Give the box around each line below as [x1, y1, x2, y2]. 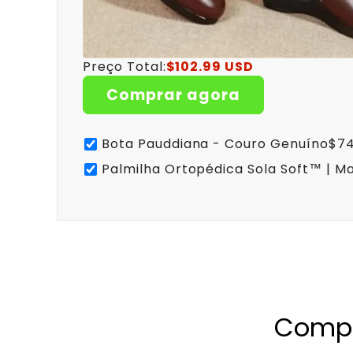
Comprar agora [106, 84, 240, 106]
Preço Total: [83, 58, 166, 76]
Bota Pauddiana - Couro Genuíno [102, 134, 329, 153]
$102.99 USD [165, 58, 255, 76]
